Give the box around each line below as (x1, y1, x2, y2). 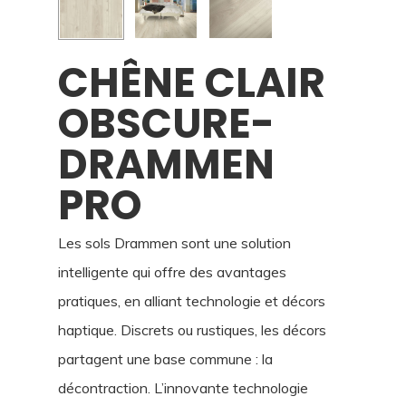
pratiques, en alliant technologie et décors (58, 291, 325, 310)
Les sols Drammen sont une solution (58, 233, 291, 252)
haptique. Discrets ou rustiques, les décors (58, 320, 326, 339)
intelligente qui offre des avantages (58, 262, 286, 281)
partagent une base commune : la (58, 349, 273, 368)
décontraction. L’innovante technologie (58, 378, 308, 397)
